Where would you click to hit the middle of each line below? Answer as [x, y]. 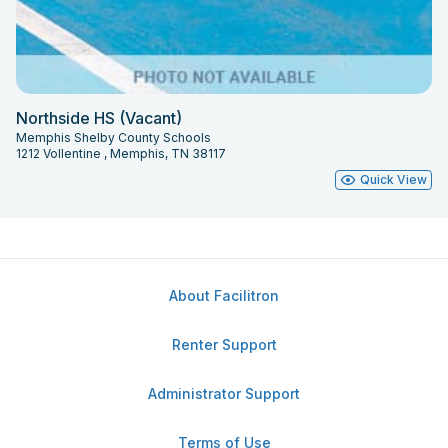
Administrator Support [224, 393]
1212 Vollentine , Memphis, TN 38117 [121, 153]
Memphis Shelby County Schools [113, 137]
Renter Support [224, 344]
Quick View [393, 179]
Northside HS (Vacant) [99, 117]
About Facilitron [224, 295]
